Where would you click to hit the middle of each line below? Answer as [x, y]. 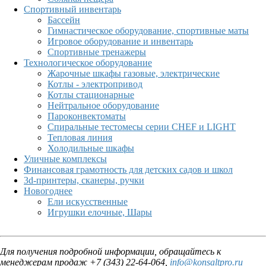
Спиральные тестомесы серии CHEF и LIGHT [142, 126]
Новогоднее [48, 191]
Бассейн [64, 20]
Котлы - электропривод [95, 84]
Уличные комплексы [65, 159]
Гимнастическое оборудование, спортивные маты [148, 30]
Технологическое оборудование [88, 62]
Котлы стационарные [91, 94]
